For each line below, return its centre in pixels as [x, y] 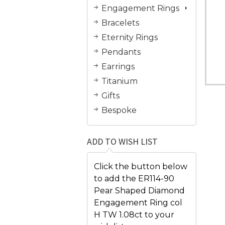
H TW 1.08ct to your [134, 214]
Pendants [121, 52]
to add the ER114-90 [134, 178]
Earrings [118, 66]
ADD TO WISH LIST [122, 141]
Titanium [120, 81]
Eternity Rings [130, 37]
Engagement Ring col [138, 202]
